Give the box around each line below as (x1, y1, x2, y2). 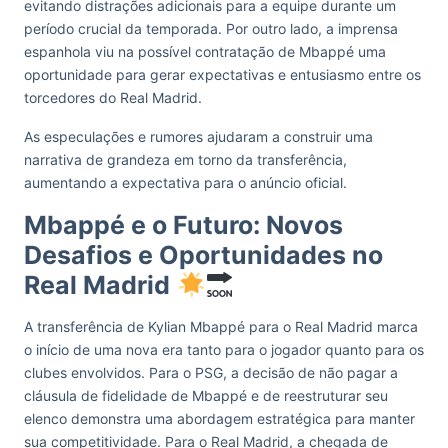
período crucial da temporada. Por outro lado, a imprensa (24, 20, 398, 37)
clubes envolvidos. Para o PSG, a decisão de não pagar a (24, 364, 398, 381)
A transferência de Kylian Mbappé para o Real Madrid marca (24, 318, 418, 335)
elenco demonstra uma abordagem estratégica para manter (24, 410, 415, 427)
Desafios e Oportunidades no (24, 240, 383, 270)
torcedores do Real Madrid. (24, 89, 202, 106)
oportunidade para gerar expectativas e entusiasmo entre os (24, 66, 421, 83)
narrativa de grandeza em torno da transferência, (24, 151, 347, 168)
